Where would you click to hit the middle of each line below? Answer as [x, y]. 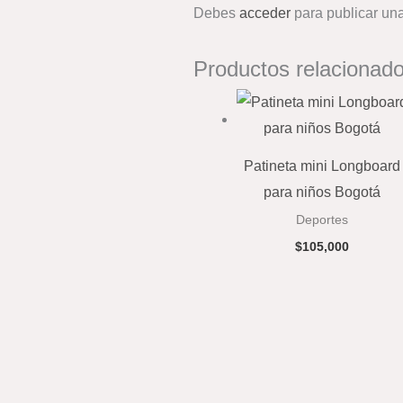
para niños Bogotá [322, 192]
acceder [265, 13]
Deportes [322, 219]
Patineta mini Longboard [322, 166]
